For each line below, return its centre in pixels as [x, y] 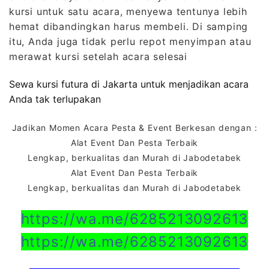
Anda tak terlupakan [55, 99]
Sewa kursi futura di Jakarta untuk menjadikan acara [129, 84]
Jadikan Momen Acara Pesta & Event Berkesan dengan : [134, 127]
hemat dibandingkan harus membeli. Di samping [129, 27]
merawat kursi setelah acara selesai [98, 57]
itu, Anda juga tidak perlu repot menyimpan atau [130, 42]
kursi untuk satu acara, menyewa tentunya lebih [128, 12]
